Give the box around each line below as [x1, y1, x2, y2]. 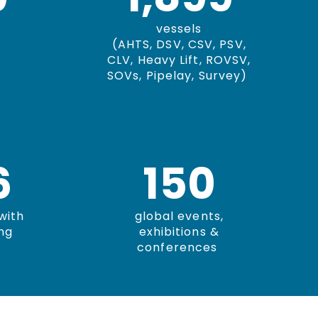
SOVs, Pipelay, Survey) [107, 67, 251, 84]
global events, [134, 208, 224, 224]
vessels [155, 21, 202, 37]
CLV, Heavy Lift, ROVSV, [107, 52, 251, 68]
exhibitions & [138, 224, 219, 240]
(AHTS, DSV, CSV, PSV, [111, 36, 246, 53]
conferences [137, 239, 221, 256]
